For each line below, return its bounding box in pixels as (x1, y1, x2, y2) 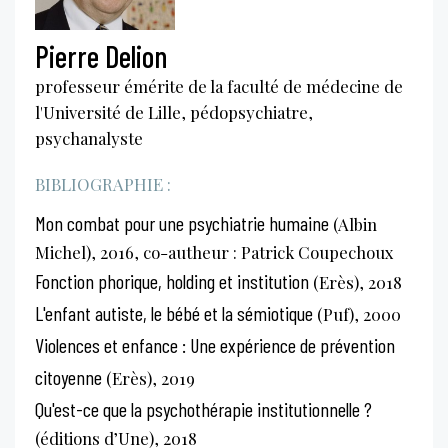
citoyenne (35, 364, 102, 389)
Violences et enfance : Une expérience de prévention (35, 332, 395, 357)
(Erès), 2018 (309, 270, 402, 293)
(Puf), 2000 (313, 302, 401, 325)
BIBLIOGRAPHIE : (35, 172, 171, 195)
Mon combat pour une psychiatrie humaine (35, 210, 329, 235)
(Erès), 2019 (102, 366, 195, 389)
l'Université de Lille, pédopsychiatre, (35, 100, 313, 123)
